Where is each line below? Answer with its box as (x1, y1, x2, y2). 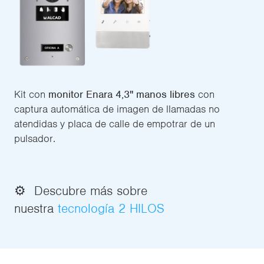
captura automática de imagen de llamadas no (14, 103, 220, 116)
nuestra (14, 200, 58, 217)
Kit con (14, 88, 48, 101)
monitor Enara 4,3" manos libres (48, 88, 195, 101)
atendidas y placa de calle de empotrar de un (14, 117, 215, 131)
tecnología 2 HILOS (58, 200, 164, 217)
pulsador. (14, 132, 55, 146)
